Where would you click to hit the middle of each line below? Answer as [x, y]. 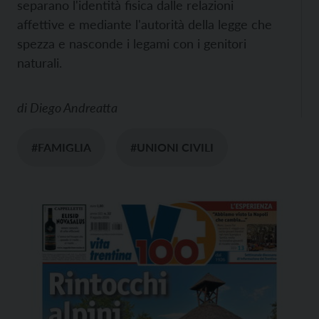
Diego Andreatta [74, 108]
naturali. [40, 63]
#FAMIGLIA [61, 147]
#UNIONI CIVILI [172, 147]
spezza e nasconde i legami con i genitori [132, 43]
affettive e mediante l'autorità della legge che [145, 24]
